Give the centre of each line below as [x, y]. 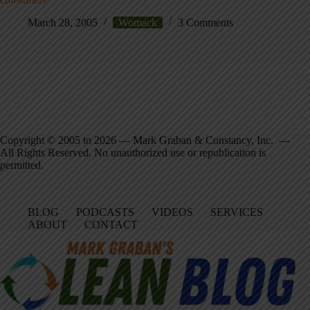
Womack [138, 22]
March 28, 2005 [63, 22]
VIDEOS [172, 212]
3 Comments [206, 22]
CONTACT [111, 225]
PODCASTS [105, 212]
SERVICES [237, 212]
